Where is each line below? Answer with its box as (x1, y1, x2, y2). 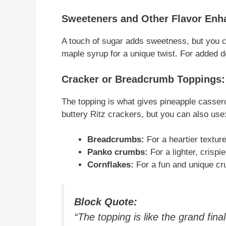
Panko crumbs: (87, 147, 148, 157)
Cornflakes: (87, 160, 134, 170)
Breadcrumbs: (87, 135, 144, 145)
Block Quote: (74, 196, 137, 207)
